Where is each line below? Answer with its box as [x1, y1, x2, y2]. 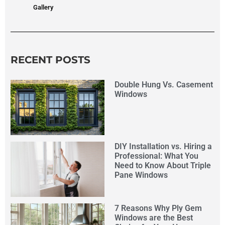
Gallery [33, 3, 53, 11]
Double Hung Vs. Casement [114, 79, 213, 89]
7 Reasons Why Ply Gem [114, 203, 202, 213]
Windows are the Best [114, 213, 193, 223]
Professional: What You [114, 151, 198, 161]
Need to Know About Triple [114, 160, 211, 170]
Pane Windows [114, 170, 168, 180]
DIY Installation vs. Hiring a [114, 141, 212, 151]
